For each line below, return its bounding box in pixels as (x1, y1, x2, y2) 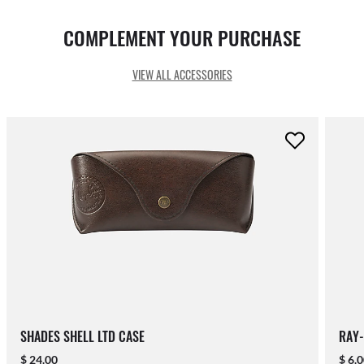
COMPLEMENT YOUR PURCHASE (63, 23, 301, 53)
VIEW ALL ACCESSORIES (132, 66, 232, 84)
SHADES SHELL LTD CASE (19, 327, 145, 347)
